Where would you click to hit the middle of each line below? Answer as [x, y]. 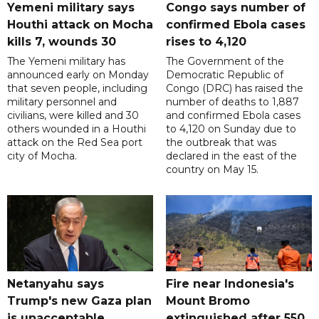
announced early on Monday [78, 75]
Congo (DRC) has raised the [234, 89]
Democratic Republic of [224, 75]
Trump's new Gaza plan [79, 301]
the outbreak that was [221, 143]
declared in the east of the [231, 156]
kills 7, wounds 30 [62, 42]
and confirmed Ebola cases [233, 116]
